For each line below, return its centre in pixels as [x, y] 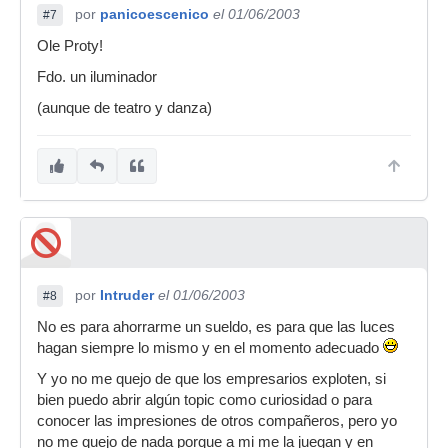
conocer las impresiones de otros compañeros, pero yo [217, 421]
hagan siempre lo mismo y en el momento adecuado [210, 348]
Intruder [127, 295]
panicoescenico [154, 14]
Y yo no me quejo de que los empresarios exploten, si [211, 379]
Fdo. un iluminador [97, 77]
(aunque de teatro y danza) [124, 108]
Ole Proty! [70, 46]
